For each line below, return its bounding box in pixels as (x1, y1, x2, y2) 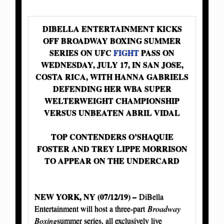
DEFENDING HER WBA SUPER (52, 82, 171, 94)
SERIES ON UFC (49, 46, 113, 58)
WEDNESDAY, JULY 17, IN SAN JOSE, (40, 58, 183, 70)
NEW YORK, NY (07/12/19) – (34, 190, 139, 202)
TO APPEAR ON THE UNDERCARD (44, 154, 179, 166)
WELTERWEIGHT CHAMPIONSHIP (44, 94, 179, 106)
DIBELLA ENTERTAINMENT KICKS (42, 22, 182, 34)
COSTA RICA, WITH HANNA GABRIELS (35, 70, 188, 82)
